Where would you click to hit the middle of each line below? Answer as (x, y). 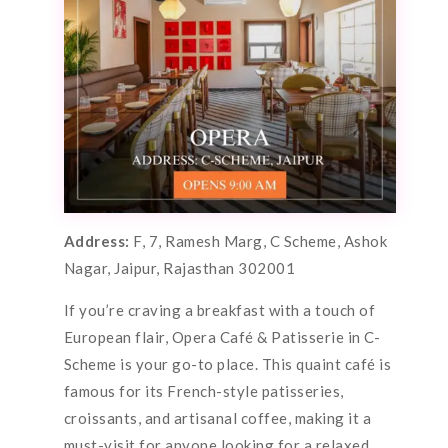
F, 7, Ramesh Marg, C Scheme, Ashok (260, 240)
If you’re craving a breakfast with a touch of (219, 309)
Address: (98, 240)
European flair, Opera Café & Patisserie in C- (222, 336)
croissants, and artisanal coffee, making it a (217, 417)
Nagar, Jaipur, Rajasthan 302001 (179, 267)
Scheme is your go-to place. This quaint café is (227, 363)
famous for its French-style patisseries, (203, 390)
